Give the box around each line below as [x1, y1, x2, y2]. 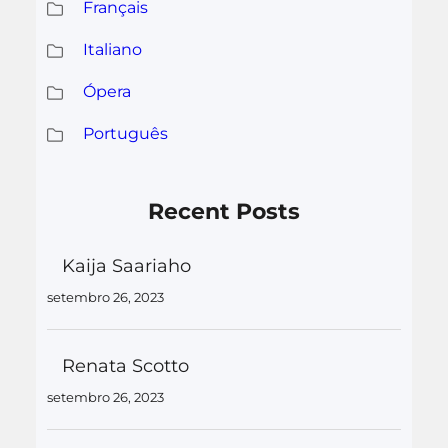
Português [82, 123, 168, 143]
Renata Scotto [61, 354, 189, 377]
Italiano [82, 39, 142, 59]
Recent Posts [148, 197, 300, 225]
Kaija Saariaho [61, 254, 191, 277]
